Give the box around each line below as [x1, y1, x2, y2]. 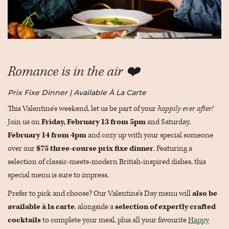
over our [8, 144, 36, 153]
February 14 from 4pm [8, 130, 86, 140]
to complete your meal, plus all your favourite [41, 215, 188, 225]
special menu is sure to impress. [8, 170, 109, 180]
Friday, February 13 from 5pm [41, 117, 146, 127]
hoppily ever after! [157, 104, 213, 113]
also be [192, 189, 217, 198]
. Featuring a [153, 144, 192, 153]
